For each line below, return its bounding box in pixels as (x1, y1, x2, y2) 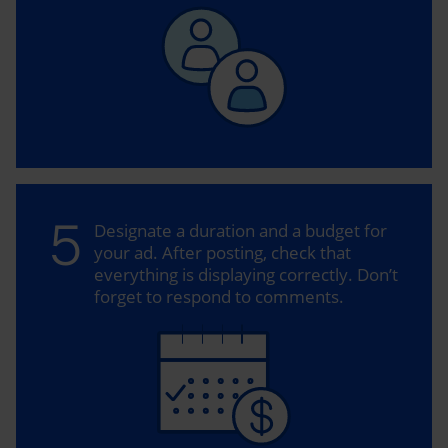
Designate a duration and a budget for (94, 218, 387, 242)
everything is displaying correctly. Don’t (94, 262, 398, 286)
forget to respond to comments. (94, 284, 344, 308)
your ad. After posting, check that (94, 240, 351, 264)
